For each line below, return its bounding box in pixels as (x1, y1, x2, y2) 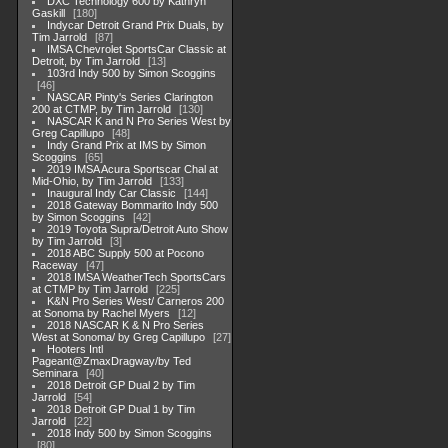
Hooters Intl (47, 343, 104, 355)
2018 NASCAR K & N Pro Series (47, 319, 205, 331)
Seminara (32, 367, 78, 379)
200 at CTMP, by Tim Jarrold (32, 103, 171, 115)
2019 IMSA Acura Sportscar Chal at (47, 163, 219, 175)
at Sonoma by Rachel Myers (32, 307, 170, 319)
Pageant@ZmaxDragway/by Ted (32, 355, 191, 367)
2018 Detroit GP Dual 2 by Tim (47, 379, 196, 391)
